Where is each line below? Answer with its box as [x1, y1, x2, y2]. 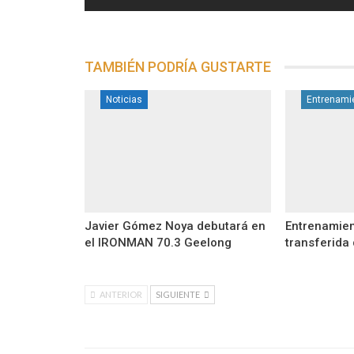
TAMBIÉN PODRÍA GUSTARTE [85, 58, 271, 75]
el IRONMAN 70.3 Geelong [85, 235, 232, 250]
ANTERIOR [98, 289, 142, 300]
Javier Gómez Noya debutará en [85, 219, 265, 234]
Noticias [106, 93, 142, 105]
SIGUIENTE [156, 289, 201, 300]
